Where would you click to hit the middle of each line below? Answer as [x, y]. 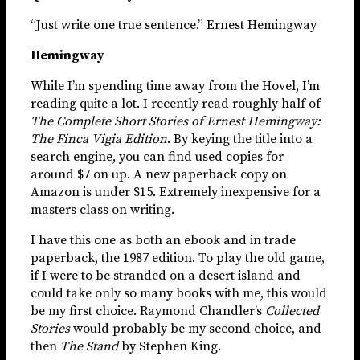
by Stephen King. [170, 346]
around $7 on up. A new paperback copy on [159, 174]
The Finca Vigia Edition [99, 139]
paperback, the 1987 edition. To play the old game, [178, 258]
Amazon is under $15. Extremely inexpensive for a [176, 192]
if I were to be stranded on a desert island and [166, 275]
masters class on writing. [102, 209]
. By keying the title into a [240, 139]
